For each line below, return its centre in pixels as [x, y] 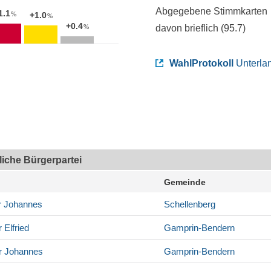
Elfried [15, 228]
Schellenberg [190, 204]
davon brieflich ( [190, 28]
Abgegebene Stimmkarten [212, 11]
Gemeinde [185, 182]
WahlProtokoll [202, 64]
